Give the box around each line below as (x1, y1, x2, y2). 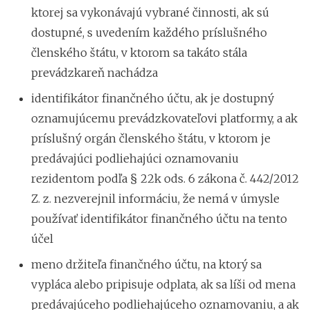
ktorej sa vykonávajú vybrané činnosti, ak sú (31, 5, 269, 19)
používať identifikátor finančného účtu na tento (31, 211, 287, 226)
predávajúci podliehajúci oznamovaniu (31, 151, 239, 165)
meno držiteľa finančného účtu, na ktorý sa (31, 257, 262, 271)
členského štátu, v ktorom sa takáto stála (31, 45, 247, 60)
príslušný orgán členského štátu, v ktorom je (31, 131, 271, 145)
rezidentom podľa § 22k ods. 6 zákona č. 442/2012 (31, 171, 299, 185)
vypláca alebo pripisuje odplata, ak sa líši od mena (31, 277, 295, 291)
